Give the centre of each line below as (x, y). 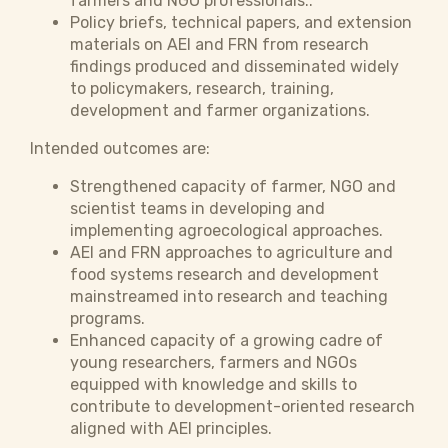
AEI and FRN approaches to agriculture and (231, 252)
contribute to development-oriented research (242, 406)
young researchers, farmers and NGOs (213, 362)
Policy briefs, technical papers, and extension (241, 22)
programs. (107, 318)
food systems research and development (224, 274)
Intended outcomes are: (120, 148)
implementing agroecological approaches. (226, 230)
